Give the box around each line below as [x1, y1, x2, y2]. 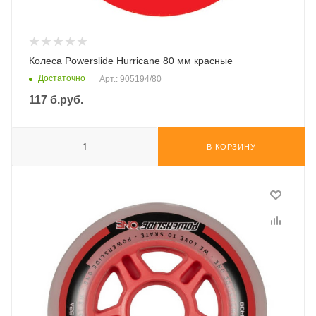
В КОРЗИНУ [207, 142, 256, 151]
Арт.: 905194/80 [99, 74, 162, 85]
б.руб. [47, 94, 83, 106]
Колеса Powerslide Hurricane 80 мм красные [29, 55, 233, 66]
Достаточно [38, 73, 85, 84]
